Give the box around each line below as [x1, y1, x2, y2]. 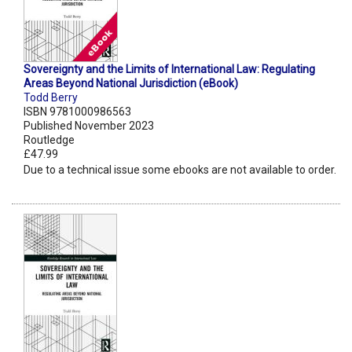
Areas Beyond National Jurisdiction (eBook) [24, 77, 238, 90]
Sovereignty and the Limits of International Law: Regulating [24, 63, 315, 76]
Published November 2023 [24, 119, 154, 133]
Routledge [24, 134, 75, 147]
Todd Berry [24, 91, 78, 104]
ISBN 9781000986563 [24, 105, 131, 119]
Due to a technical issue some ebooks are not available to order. [24, 163, 336, 177]
